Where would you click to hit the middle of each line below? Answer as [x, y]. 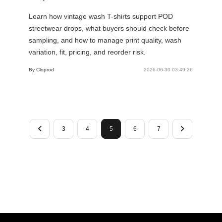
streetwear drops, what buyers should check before [109, 28]
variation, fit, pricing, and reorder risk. [87, 52]
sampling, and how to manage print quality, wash [105, 40]
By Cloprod [42, 69]
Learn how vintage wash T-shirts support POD [101, 16]
